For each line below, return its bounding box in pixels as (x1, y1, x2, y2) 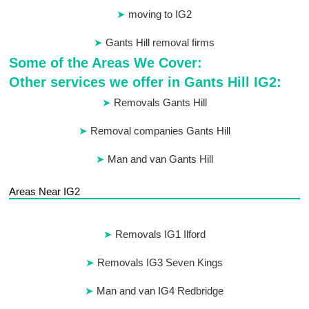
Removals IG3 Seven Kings (97, 257, 223, 269)
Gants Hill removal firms (106, 37, 215, 49)
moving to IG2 (128, 8, 192, 21)
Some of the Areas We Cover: (9, 55, 203, 71)
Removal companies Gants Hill (90, 125, 230, 137)
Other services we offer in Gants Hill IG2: (9, 74, 282, 90)
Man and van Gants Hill (107, 153, 213, 166)
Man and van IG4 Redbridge (97, 285, 224, 297)
